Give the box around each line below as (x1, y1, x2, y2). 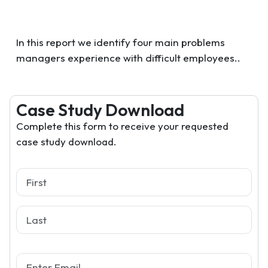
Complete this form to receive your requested (16, 120, 229, 132)
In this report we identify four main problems (16, 36, 225, 48)
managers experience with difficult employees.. (16, 51, 240, 64)
